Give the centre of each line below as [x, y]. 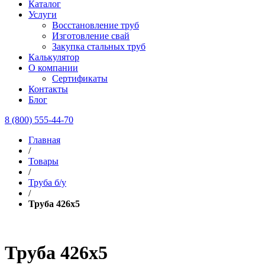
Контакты [48, 89]
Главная [44, 140]
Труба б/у [47, 182]
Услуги [43, 14]
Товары [43, 161]
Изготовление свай [91, 36]
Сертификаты [80, 78]
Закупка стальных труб [99, 46]
